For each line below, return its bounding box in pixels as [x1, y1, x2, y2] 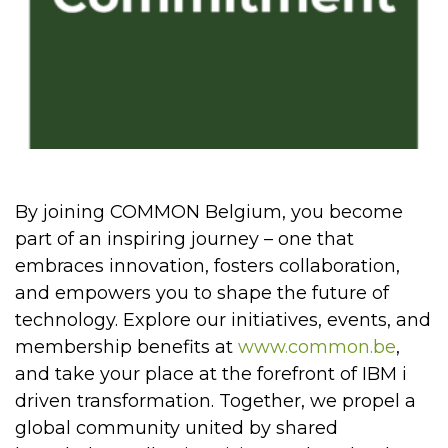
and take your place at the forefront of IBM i [15, 362, 407, 385]
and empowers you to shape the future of [15, 281, 389, 304]
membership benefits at [15, 335, 238, 358]
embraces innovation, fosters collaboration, [15, 254, 400, 277]
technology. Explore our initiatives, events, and [15, 308, 431, 331]
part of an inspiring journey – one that [15, 227, 354, 250]
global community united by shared [15, 416, 338, 439]
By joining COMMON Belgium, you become [15, 200, 403, 223]
